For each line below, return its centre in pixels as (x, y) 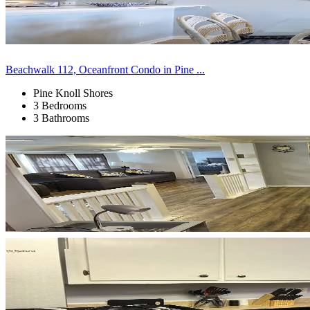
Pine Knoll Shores (73, 93)
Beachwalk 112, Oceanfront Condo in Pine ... (105, 69)
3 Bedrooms (60, 105)
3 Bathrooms (61, 118)
